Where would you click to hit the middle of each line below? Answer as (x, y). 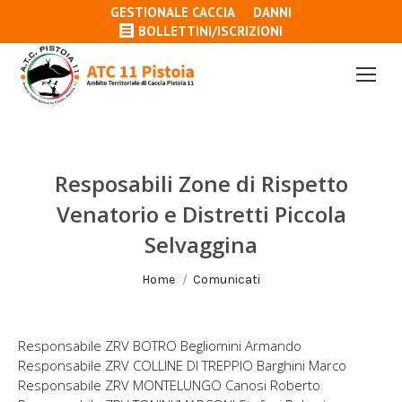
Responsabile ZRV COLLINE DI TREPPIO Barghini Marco (182, 365)
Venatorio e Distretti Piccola (201, 214)
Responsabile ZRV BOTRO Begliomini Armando (160, 345)
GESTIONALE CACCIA (173, 12)
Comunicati (227, 280)
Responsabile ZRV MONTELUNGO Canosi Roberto (169, 385)
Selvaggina (201, 245)
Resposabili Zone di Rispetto (201, 184)
